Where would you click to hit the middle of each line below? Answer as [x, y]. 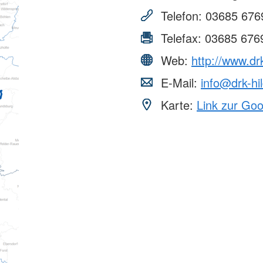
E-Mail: [179, 82]
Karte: [177, 104]
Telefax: [181, 38]
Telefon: [181, 15]
